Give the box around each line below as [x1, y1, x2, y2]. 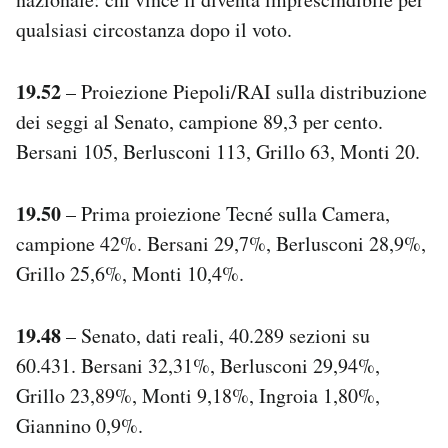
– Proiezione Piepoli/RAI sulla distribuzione [61, 77, 427, 105]
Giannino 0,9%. [16, 411, 143, 439]
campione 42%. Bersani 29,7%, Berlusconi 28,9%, [16, 229, 426, 257]
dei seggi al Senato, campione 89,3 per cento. [16, 107, 383, 135]
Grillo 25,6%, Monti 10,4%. [16, 259, 244, 287]
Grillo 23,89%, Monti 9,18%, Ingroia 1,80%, [16, 381, 380, 409]
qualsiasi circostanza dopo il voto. [16, 15, 292, 43]
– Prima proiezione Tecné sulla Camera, [61, 199, 390, 227]
